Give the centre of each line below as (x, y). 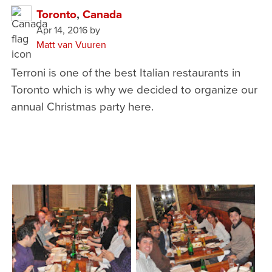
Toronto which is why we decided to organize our (134, 89)
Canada (102, 14)
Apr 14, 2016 (62, 30)
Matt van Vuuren (71, 44)
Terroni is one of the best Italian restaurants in (125, 72)
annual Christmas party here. (82, 106)
